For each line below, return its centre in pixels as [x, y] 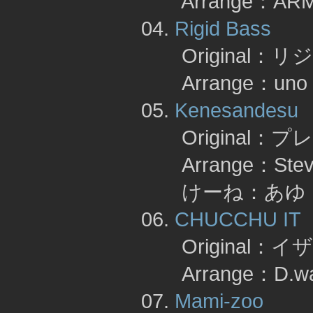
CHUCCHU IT [238, 219]
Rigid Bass [223, 28]
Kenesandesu [236, 110]
